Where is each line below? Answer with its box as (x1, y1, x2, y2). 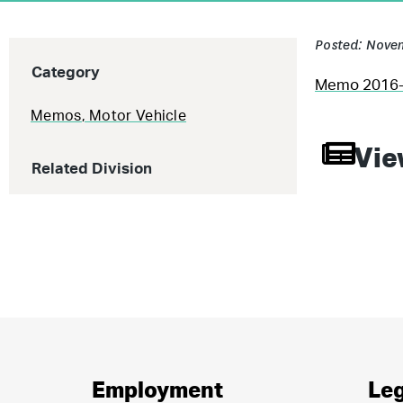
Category (31, 65, 100, 80)
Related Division (31, 161, 152, 176)
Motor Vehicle (89, 109, 187, 123)
